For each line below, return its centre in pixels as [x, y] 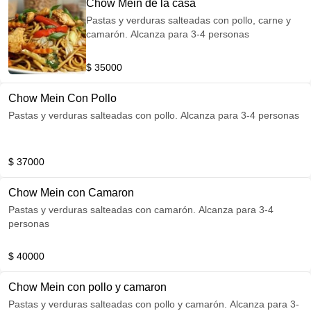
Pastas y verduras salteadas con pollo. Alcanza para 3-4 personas [154, 115]
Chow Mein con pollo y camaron [87, 287]
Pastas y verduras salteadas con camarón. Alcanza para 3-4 [141, 210]
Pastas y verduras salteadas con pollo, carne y [188, 20]
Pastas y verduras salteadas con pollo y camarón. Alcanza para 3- [93, 304]
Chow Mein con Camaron [71, 193]
